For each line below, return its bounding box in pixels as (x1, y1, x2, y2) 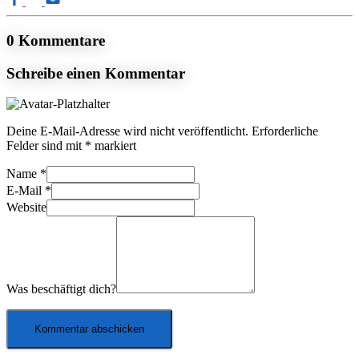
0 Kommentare (6, 31, 105, 49)
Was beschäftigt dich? (6, 282, 116, 296)
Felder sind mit (6, 139, 85, 153)
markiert (91, 139, 136, 153)
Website (6, 200, 46, 215)
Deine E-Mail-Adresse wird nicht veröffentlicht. (6, 124, 248, 139)
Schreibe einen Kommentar (6, 64, 185, 82)
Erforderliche (252, 124, 318, 139)
